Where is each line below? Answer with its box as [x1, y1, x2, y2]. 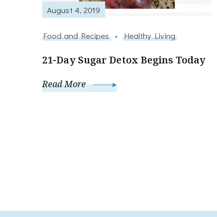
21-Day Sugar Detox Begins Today [42, 53, 206, 67]
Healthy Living [124, 30, 176, 41]
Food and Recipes [44, 30, 109, 41]
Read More [42, 78, 88, 90]
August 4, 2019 [47, 4, 101, 15]
